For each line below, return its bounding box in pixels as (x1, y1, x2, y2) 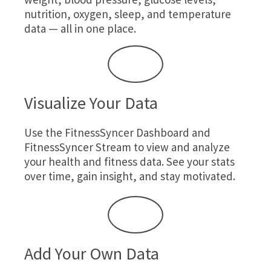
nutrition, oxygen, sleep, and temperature (24, 7, 231, 21)
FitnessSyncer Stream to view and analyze (24, 140, 230, 154)
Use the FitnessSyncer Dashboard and (24, 125, 211, 140)
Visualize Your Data (24, 92, 158, 114)
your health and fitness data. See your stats (24, 154, 235, 169)
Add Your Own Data (24, 243, 159, 264)
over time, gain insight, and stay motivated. (24, 169, 235, 183)
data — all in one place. (24, 21, 136, 36)
